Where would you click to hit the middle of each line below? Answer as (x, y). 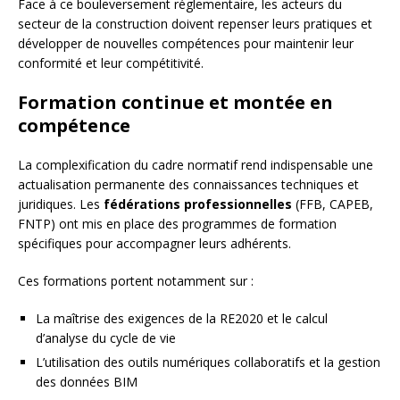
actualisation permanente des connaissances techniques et (188, 185)
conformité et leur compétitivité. (111, 63)
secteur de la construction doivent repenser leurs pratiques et (195, 24)
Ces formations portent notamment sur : (136, 281)
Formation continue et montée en (175, 103)
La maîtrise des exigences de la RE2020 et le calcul (182, 319)
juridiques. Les (61, 204)
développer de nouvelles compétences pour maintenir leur (186, 44)
